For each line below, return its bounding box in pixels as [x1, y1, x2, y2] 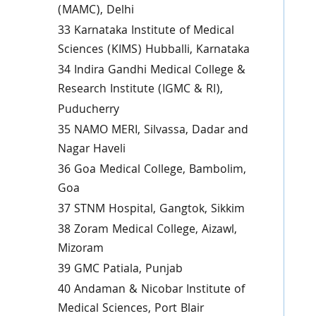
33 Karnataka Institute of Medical [57, 22, 234, 41]
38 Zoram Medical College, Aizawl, [57, 221, 237, 240]
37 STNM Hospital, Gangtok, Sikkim [57, 200, 245, 219]
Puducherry [57, 101, 119, 120]
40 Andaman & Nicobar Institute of [57, 281, 245, 300]
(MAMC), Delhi [57, 1, 134, 20]
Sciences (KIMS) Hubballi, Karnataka [57, 41, 250, 60]
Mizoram [57, 240, 104, 259]
